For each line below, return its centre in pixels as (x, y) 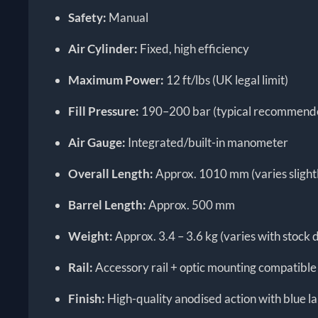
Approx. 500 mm (191, 205)
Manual (128, 18)
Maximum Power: (116, 80)
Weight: (91, 236)
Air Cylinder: (103, 49)
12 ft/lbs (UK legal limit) (226, 80)
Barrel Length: (108, 205)
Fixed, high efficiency (194, 49)
